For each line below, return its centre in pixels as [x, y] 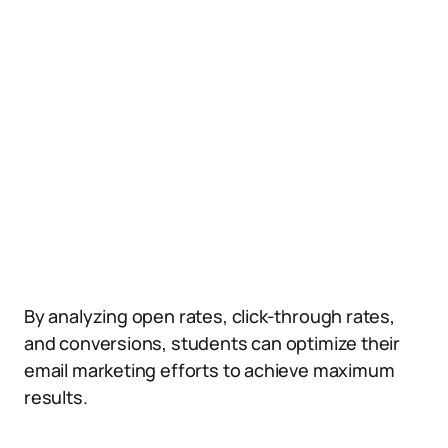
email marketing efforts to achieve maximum [209, 370]
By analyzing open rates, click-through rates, [209, 316]
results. [56, 397]
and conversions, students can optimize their [212, 343]
